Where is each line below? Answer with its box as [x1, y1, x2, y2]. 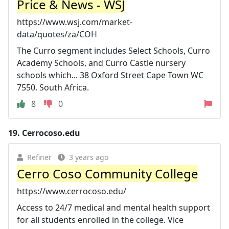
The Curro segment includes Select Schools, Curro [17, 44, 210, 56]
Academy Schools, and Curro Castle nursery [17, 57, 186, 68]
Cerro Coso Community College [17, 165, 198, 182]
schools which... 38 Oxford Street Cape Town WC [17, 69, 203, 81]
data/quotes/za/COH [17, 28, 97, 40]
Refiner [27, 152, 52, 162]
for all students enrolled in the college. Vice [17, 214, 184, 225]
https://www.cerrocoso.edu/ [17, 185, 126, 197]
